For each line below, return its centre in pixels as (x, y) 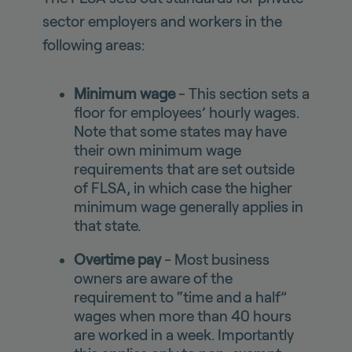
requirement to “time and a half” (180, 297)
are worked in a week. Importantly (183, 335)
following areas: (93, 45)
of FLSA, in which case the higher (183, 188)
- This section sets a (244, 93)
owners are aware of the (153, 278)
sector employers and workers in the (162, 21)
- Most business (215, 259)
